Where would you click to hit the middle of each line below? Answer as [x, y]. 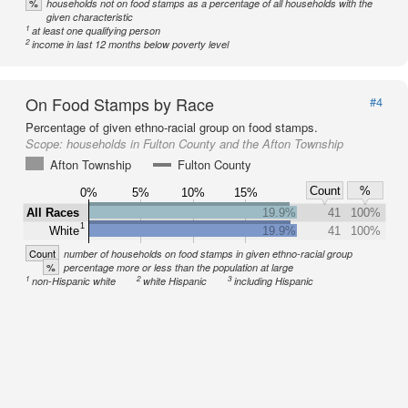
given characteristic [90, 17]
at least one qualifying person [97, 31]
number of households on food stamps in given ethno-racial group [208, 254]
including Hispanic [274, 281]
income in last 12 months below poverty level [131, 44]
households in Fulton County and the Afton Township [205, 143]
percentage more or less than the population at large [178, 267]
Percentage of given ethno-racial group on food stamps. [172, 127]
